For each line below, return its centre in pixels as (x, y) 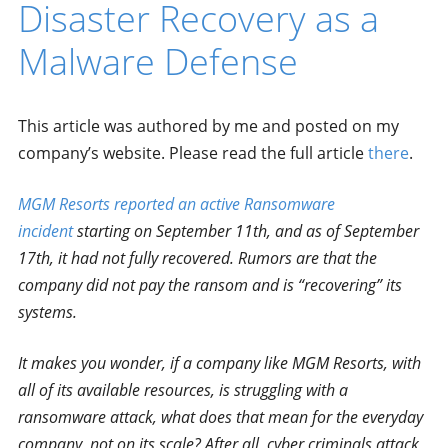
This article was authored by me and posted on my (208, 126)
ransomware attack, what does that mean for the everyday (220, 417)
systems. (47, 312)
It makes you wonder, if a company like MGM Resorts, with (219, 363)
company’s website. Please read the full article (192, 153)
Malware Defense (157, 61)
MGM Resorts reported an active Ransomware (176, 204)
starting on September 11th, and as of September (245, 231)
